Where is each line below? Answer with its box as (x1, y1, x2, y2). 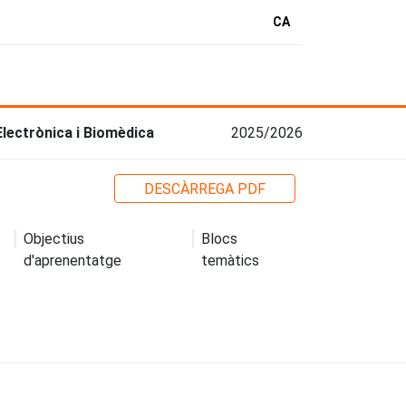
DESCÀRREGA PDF (144, 179, 266, 198)
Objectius (23, 229, 84, 247)
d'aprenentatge (23, 251, 121, 269)
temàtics (201, 251, 260, 269)
